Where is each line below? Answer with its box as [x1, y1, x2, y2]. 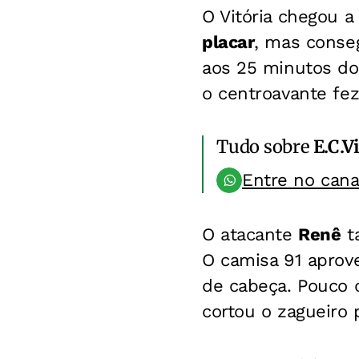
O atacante [202, 224, 299, 244]
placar [202, 32, 255, 52]
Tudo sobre [216, 135, 313, 158]
